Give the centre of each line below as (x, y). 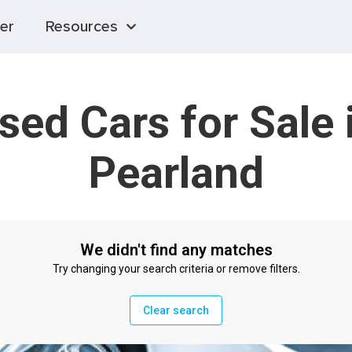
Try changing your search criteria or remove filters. (176, 269)
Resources (82, 27)
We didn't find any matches (176, 250)
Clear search (176, 310)
